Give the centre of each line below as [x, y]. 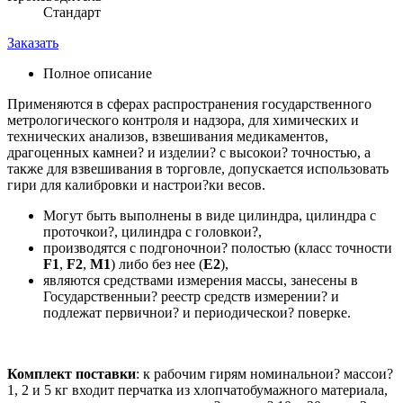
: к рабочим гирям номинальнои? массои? [264, 374]
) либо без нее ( [157, 264]
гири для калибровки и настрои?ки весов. [136, 185]
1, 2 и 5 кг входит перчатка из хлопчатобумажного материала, [197, 390]
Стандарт [72, 13]
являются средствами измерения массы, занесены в [201, 281]
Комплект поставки [72, 374]
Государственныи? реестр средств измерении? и [191, 297]
